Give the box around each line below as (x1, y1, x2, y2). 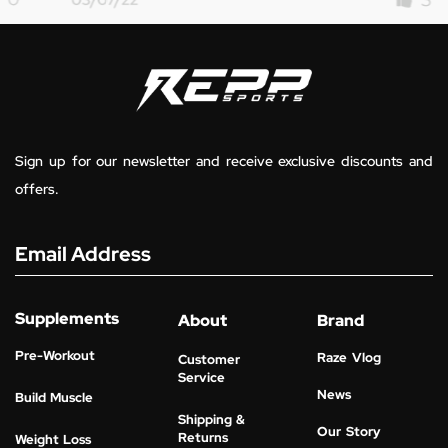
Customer (178, 351, 241, 369)
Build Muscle (15, 389, 94, 407)
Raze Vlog (317, 349, 381, 367)
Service (178, 369, 226, 387)
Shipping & (178, 411, 246, 429)
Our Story (317, 423, 381, 441)
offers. (15, 179, 59, 198)
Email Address (15, 240, 151, 267)
